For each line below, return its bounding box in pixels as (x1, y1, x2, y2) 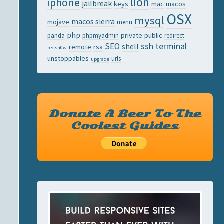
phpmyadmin (82, 31, 119, 39)
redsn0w (47, 44, 67, 51)
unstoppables (47, 54, 89, 63)
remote (69, 42, 91, 51)
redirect (164, 31, 184, 39)
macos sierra (71, 16, 115, 26)
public (144, 31, 162, 40)
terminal (155, 40, 187, 52)
